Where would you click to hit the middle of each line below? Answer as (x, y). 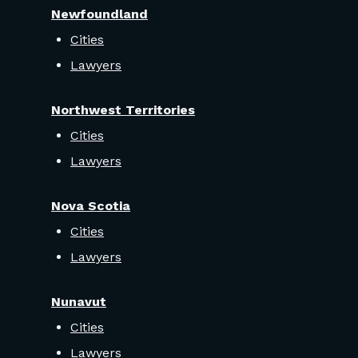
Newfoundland (99, 14)
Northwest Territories (123, 110)
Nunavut (79, 302)
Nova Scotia (91, 206)
